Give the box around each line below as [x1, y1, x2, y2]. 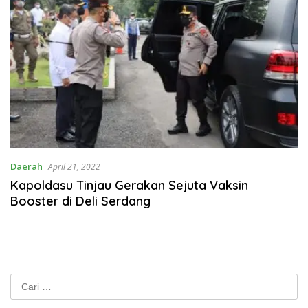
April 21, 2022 [48, 161, 100, 173]
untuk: [10, 289, 36, 302]
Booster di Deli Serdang [10, 193, 151, 210]
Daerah [10, 160, 43, 173]
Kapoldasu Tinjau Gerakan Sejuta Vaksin [10, 177, 248, 194]
